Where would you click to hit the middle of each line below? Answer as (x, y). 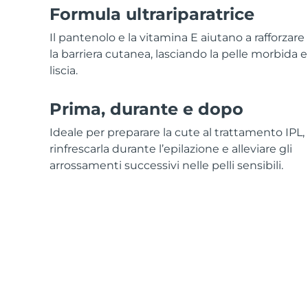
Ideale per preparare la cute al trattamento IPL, (177, 132)
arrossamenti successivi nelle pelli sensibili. (166, 165)
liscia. (64, 70)
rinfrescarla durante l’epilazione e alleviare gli (171, 148)
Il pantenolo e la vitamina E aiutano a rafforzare (177, 37)
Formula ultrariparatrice (152, 14)
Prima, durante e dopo (146, 109)
